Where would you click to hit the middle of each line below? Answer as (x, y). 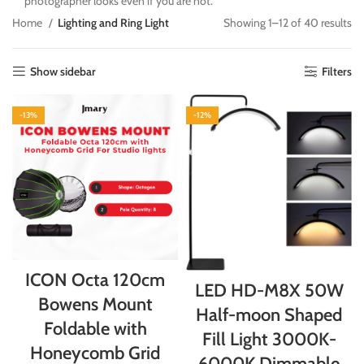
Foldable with (95, 329)
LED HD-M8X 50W (269, 290)
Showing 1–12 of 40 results (288, 23)
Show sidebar (63, 71)
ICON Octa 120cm (95, 280)
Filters (337, 71)
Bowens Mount (95, 304)
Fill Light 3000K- (269, 339)
